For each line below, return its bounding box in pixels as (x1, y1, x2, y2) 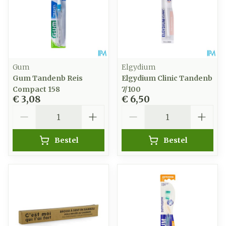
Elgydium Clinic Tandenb (122, 74, 212, 83)
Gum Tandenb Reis (13, 74, 83, 83)
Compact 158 (13, 85, 60, 94)
